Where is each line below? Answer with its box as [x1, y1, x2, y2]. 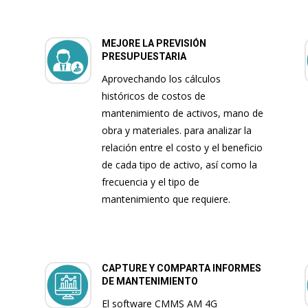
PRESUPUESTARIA [101, 51, 186, 63]
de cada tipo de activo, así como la [101, 158, 257, 172]
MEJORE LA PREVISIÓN [101, 38, 206, 49]
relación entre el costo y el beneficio [101, 141, 263, 155]
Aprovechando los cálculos [101, 72, 221, 86]
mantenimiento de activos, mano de [101, 107, 263, 120]
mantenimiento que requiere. [101, 192, 233, 206]
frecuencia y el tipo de [101, 175, 199, 189]
